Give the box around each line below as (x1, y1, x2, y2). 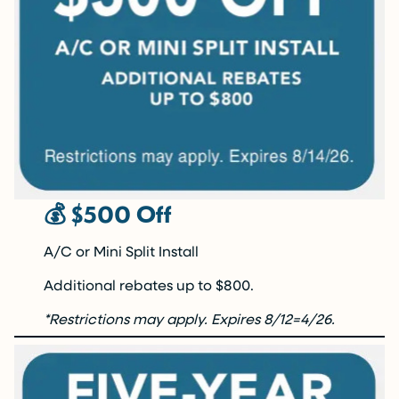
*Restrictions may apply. (44, 308, 208, 328)
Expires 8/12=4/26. (211, 308, 336, 328)
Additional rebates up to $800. (44, 274, 255, 294)
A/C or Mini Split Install (44, 240, 199, 260)
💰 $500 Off (44, 197, 173, 229)
